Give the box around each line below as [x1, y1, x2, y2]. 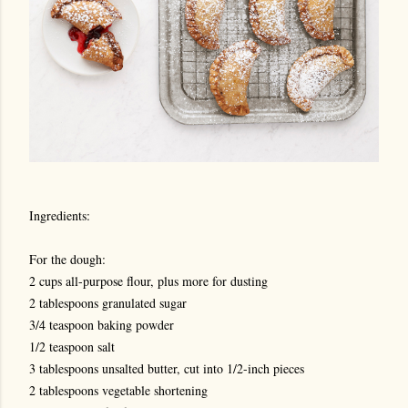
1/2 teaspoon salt [29, 338, 115, 355]
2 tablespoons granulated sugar [29, 294, 187, 311]
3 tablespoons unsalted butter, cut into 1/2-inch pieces [29, 360, 304, 377]
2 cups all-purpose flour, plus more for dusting [29, 272, 268, 290]
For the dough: [29, 250, 106, 268]
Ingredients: [29, 207, 90, 224]
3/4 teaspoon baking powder [29, 316, 174, 333]
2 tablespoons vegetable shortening [29, 382, 208, 399]
